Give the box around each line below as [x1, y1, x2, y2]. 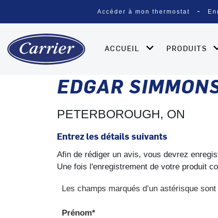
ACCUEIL [105, 43, 143, 53]
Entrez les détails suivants [57, 129, 167, 142]
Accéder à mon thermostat [97, 8, 190, 15]
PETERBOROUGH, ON [57, 107, 185, 121]
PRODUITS [166, 43, 210, 53]
